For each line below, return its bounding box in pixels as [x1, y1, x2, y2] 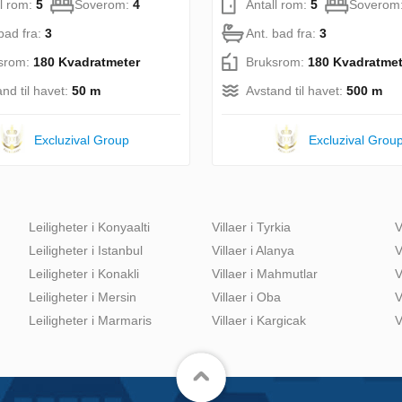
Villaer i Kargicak [212, 312, 306, 328]
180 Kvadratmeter [33, 54, 140, 69]
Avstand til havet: [246, 83, 346, 98]
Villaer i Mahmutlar [212, 266, 318, 281]
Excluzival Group [34, 132, 130, 147]
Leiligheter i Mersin [29, 289, 136, 304]
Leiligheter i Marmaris [29, 312, 152, 328]
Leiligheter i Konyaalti [29, 219, 150, 234]
